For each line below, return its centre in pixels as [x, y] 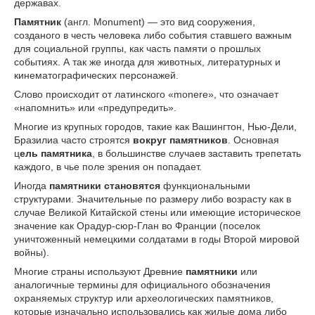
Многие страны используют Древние [100, 271]
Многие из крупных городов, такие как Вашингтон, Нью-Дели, [155, 127]
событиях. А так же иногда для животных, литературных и [147, 62]
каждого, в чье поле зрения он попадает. [108, 167]
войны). [32, 252]
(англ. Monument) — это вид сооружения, [158, 22]
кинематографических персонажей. [96, 75]
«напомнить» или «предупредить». [95, 108]
